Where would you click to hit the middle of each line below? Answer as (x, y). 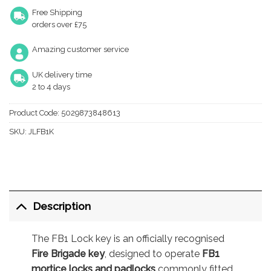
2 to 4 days (51, 87)
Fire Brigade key (68, 253)
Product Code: (34, 113)
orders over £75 (59, 24)
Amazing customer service (80, 50)
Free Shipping (57, 12)
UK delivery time (62, 75)
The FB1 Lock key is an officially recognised (128, 238)
